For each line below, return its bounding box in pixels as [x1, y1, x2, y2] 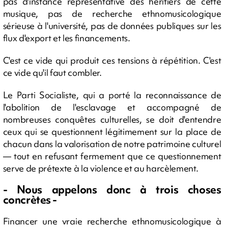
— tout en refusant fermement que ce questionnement [3, 150, 221, 162]
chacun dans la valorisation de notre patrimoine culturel [3, 137, 221, 150]
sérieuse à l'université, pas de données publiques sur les [3, 19, 221, 32]
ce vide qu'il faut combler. [3, 66, 102, 78]
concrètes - [3, 192, 59, 207]
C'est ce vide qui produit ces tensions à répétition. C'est [3, 54, 221, 66]
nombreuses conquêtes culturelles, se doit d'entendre [3, 113, 221, 125]
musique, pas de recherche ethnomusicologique [3, 7, 221, 19]
